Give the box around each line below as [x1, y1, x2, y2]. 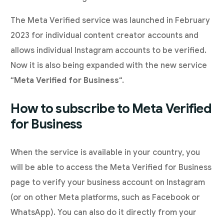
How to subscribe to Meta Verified [10, 100, 212, 117]
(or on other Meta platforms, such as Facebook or [10, 192, 200, 203]
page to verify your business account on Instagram [10, 177, 205, 188]
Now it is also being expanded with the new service [10, 60, 207, 71]
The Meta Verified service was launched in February [10, 15, 210, 26]
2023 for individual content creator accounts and [10, 30, 199, 41]
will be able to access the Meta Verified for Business [10, 162, 212, 173]
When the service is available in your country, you [10, 147, 200, 158]
